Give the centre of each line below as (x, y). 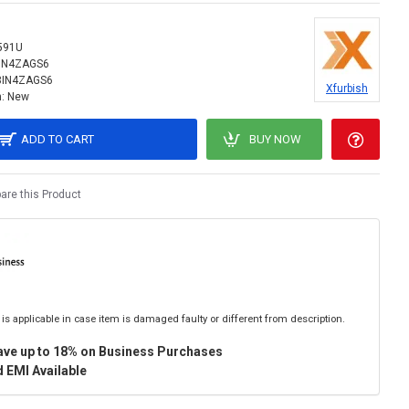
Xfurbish (347, 89)
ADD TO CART (58, 139)
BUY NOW (275, 139)
